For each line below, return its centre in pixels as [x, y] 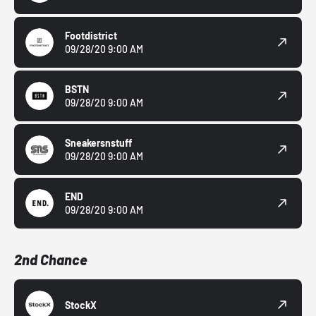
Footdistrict [91, 36]
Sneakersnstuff [98, 143]
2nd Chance [51, 260]
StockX [81, 305]
